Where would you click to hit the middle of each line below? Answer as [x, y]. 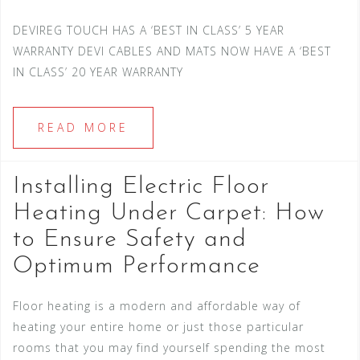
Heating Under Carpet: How [169, 214]
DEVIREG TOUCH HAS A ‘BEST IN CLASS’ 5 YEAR [149, 31]
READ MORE [83, 128]
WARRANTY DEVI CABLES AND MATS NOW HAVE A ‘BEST [172, 51]
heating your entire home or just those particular [158, 327]
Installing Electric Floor [141, 187]
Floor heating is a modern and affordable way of [157, 306]
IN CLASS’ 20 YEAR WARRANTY [100, 72]
